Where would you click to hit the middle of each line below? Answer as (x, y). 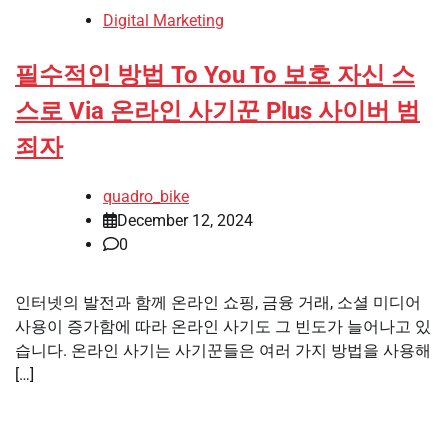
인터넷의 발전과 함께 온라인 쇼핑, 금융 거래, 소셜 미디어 (218, 302)
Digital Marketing (163, 20)
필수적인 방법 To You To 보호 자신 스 (215, 74)
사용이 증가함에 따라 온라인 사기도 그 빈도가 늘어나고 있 (223, 326)
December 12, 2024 (185, 220)
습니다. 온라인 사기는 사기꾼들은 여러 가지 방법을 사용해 (223, 350)
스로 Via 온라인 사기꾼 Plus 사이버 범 (217, 110)
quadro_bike (146, 196)
